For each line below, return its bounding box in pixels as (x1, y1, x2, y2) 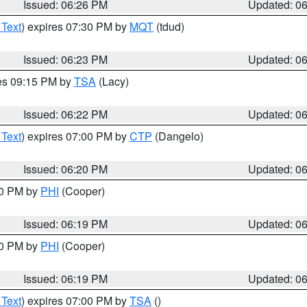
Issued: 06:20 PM (23, 161, 108, 177)
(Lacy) (96, 73, 129, 89)
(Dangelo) (152, 128, 204, 144)
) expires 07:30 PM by (21, 19, 130, 34)
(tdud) (153, 19, 184, 34)
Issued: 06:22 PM (23, 106, 108, 122)
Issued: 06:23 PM (23, 51, 108, 67)
